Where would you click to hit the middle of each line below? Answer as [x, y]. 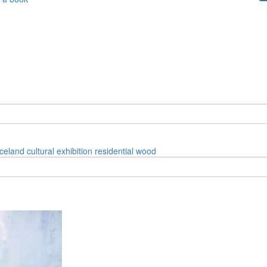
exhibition [74, 150]
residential [114, 150]
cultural [41, 150]
